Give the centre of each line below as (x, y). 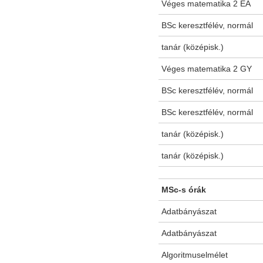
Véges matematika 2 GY (207, 69)
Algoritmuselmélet (195, 255)
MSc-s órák (184, 190)
